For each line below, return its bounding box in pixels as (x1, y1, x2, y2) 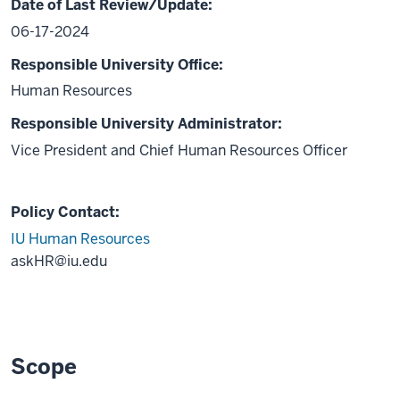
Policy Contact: (11, 203, 120, 222)
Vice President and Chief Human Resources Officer (11, 141, 347, 161)
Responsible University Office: (11, 54, 223, 74)
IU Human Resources (11, 229, 150, 249)
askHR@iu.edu (11, 252, 107, 271)
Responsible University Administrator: (11, 114, 282, 134)
